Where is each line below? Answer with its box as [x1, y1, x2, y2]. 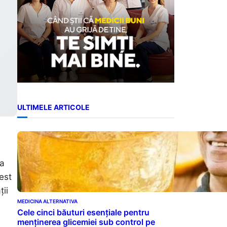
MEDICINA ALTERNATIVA [17, 198, 78, 204]
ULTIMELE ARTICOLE [17, 103, 90, 112]
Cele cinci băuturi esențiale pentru [17, 207, 149, 217]
